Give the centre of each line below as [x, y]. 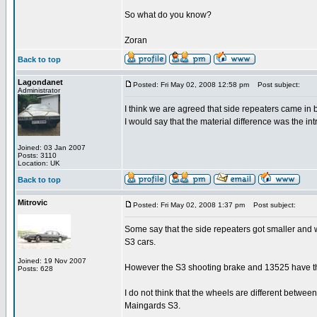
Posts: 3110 [37, 155]
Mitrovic [33, 202]
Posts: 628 [35, 269]
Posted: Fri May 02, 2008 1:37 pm [189, 205]
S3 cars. [140, 242]
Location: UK [39, 163]
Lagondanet [40, 82]
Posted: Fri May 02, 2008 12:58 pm [191, 85]
